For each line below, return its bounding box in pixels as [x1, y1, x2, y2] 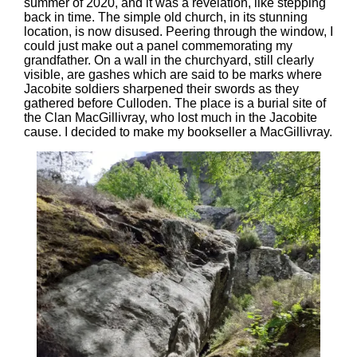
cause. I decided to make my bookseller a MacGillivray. [24, 125, 332, 139]
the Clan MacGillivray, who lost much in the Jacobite [24, 111, 317, 124]
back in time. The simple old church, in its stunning [24, 10, 308, 24]
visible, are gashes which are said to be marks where [24, 68, 322, 81]
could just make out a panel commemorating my [24, 39, 292, 53]
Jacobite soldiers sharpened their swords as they [24, 82, 299, 96]
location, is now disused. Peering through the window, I [24, 25, 333, 38]
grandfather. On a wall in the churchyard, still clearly [24, 53, 314, 67]
